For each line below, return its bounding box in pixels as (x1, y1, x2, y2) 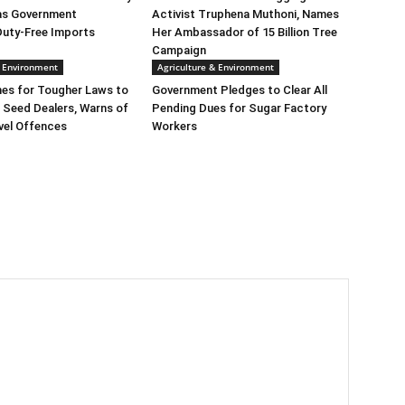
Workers (152, 119, 197, 133)
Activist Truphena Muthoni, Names (152, 7, 339, 21)
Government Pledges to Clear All (152, 83, 327, 97)
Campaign (152, 43, 206, 57)
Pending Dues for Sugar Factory (152, 101, 326, 115)
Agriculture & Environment (157, 61, 274, 73)
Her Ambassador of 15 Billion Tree (152, 25, 337, 39)
